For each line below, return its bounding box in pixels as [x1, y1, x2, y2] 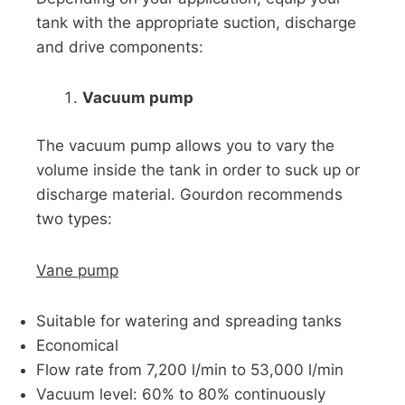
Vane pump [36, 260, 118, 279]
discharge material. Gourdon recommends [36, 184, 343, 203]
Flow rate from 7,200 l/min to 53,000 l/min [36, 361, 344, 380]
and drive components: [36, 37, 203, 56]
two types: [36, 209, 112, 228]
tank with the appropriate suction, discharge [36, 13, 356, 32]
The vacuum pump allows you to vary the [36, 136, 334, 155]
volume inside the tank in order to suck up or [36, 160, 360, 179]
